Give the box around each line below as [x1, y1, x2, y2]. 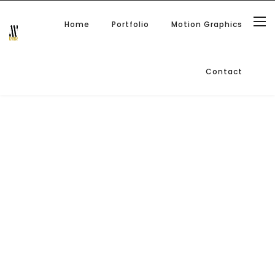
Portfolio [112, 19, 149, 29]
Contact [206, 66, 242, 77]
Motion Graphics [171, 19, 242, 29]
